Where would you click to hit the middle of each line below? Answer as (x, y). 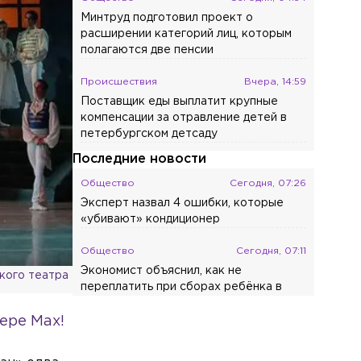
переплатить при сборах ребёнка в (182, 287)
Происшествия (119, 82)
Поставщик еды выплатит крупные (180, 102)
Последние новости (140, 159)
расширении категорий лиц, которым (187, 34)
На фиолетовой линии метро (163, 355)
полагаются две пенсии (147, 50)
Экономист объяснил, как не (162, 271)
